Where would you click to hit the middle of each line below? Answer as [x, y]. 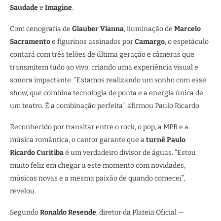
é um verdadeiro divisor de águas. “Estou [130, 153]
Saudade [24, 8]
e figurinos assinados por [92, 42]
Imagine [58, 8]
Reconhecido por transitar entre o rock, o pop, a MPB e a [99, 127]
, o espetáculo [187, 42]
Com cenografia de [41, 29]
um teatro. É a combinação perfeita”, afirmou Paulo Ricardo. [105, 106]
